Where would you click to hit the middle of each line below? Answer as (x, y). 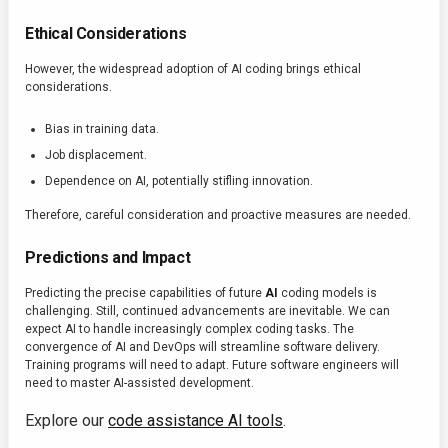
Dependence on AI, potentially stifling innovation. (179, 181)
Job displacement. (96, 155)
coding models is (327, 293)
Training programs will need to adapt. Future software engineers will (212, 365)
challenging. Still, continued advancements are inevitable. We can (207, 311)
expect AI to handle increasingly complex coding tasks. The (189, 329)
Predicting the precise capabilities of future (145, 293)
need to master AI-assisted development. (139, 383)
